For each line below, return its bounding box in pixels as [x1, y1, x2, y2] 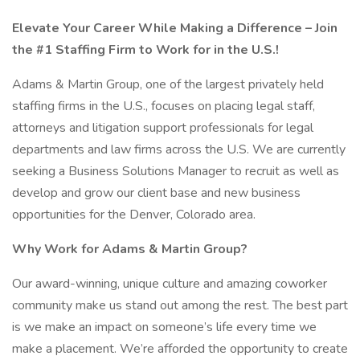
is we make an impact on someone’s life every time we [12, 318, 317, 336]
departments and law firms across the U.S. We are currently [12, 141, 346, 158]
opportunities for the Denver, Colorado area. [12, 206, 256, 223]
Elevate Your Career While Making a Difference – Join [12, 19, 337, 37]
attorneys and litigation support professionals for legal [12, 119, 313, 137]
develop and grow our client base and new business [12, 184, 301, 202]
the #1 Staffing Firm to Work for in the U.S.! [12, 41, 279, 59]
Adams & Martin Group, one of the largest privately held [12, 76, 324, 93]
